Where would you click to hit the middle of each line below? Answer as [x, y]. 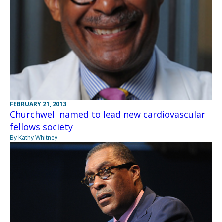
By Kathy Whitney [34, 138]
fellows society [41, 127]
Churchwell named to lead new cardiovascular [108, 115]
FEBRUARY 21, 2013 [38, 104]
